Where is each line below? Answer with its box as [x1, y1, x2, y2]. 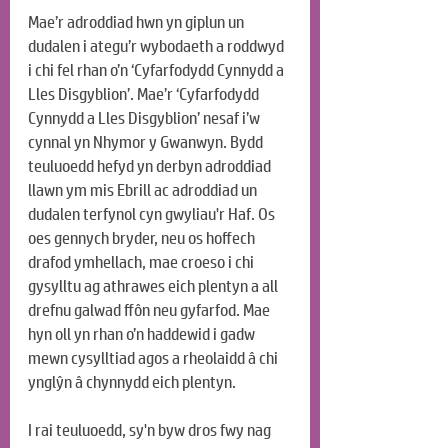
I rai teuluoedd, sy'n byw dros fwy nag [28, 420, 274, 442]
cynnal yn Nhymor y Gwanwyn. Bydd [28, 132, 266, 154]
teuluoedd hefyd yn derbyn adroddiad [28, 156, 274, 178]
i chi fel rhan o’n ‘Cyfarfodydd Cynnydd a [28, 60, 287, 82]
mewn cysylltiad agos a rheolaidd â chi [28, 348, 281, 370]
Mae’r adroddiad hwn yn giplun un [28, 12, 247, 34]
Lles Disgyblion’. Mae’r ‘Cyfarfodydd [28, 84, 262, 106]
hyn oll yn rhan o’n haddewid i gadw [28, 324, 258, 346]
